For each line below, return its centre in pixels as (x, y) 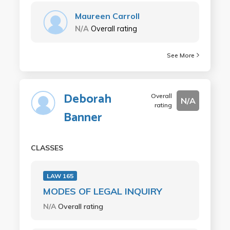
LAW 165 (60, 176)
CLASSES (47, 148)
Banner (83, 118)
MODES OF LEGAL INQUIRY (102, 191)
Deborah (87, 99)
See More (181, 55)
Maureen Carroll (107, 16)
